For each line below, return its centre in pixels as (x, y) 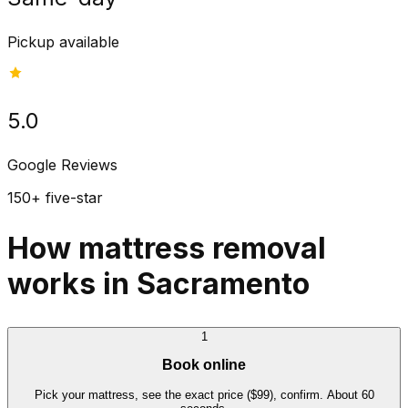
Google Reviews (62, 164)
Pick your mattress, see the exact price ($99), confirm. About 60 (204, 394)
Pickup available (63, 41)
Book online (204, 365)
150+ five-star (55, 197)
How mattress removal (167, 249)
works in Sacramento (158, 284)
